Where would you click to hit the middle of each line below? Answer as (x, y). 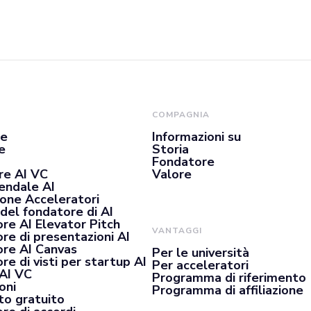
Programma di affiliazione (228, 290)
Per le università (201, 253)
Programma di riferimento (229, 278)
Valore (172, 174)
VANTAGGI (177, 230)
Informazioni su (197, 137)
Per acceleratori (201, 265)
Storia (171, 149)
